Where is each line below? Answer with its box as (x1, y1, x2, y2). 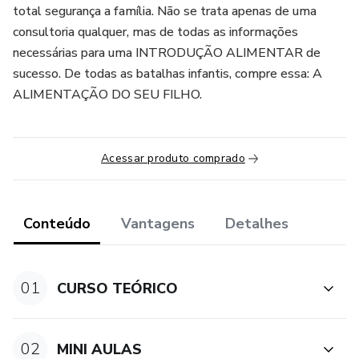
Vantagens (121, 214, 195, 233)
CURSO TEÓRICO (57, 278, 179, 298)
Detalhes (225, 214, 288, 233)
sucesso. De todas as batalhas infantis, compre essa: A (13, 65, 322, 83)
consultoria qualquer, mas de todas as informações (13, 23, 298, 41)
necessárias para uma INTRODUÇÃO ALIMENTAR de (13, 44, 321, 62)
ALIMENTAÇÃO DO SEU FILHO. (13, 86, 202, 103)
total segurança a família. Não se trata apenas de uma (13, 2, 317, 20)
